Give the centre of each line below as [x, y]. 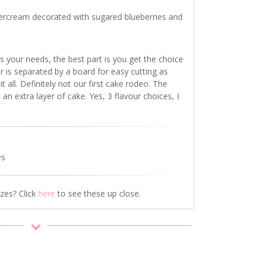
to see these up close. [98, 194]
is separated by [35, 72]
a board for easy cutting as [116, 72]
